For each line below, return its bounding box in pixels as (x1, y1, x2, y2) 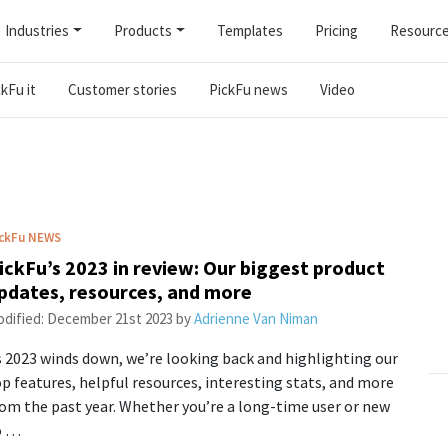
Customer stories (67, 80, 177, 99)
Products (113, 21, 172, 40)
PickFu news (208, 80, 288, 99)
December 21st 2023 (46, 309, 173, 328)
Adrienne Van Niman (193, 309, 318, 328)
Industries (5, 21, 70, 40)
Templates (216, 21, 283, 40)
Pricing (314, 21, 358, 40)
